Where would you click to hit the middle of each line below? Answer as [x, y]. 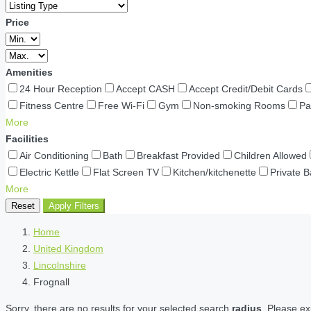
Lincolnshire [60, 265]
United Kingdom [68, 249]
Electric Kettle [49, 172]
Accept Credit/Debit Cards [246, 89]
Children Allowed [270, 155]
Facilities [27, 139]
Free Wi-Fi [121, 106]
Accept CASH [145, 89]
